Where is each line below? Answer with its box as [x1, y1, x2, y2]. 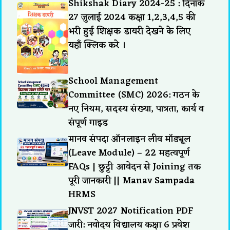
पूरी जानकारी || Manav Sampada [68, 172, 195, 189]
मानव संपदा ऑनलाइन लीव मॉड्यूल [68, 130, 191, 147]
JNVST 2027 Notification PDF [68, 202, 194, 219]
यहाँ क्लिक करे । [68, 37, 126, 54]
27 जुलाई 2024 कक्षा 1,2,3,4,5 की [68, 9, 196, 26]
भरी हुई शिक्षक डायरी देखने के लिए [68, 23, 191, 40]
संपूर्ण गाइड [68, 114, 108, 131]
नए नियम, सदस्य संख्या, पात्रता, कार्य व [68, 100, 204, 117]
